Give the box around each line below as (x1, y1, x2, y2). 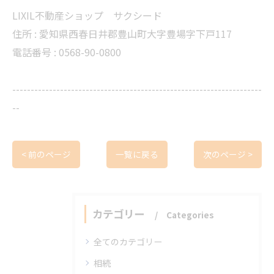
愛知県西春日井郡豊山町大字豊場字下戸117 (39, 26, 232, 41)
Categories (166, 209, 214, 221)
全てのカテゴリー (94, 235, 162, 248)
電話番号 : (12, 45, 59, 59)
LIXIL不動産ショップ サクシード (12, 8, 162, 23)
